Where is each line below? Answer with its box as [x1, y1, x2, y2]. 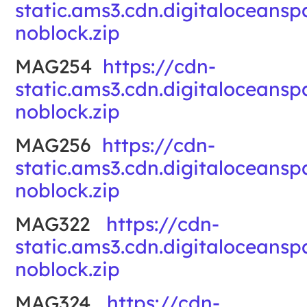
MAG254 [15, 53, 103, 78]
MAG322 [15, 211, 107, 236]
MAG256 [15, 132, 103, 157]
